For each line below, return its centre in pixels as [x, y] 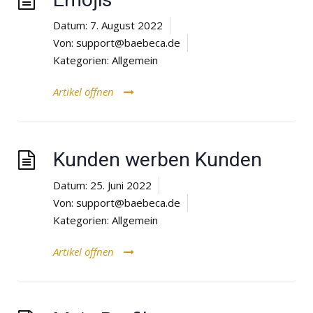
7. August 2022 [126, 25]
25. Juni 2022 [121, 185]
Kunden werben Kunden [158, 159]
